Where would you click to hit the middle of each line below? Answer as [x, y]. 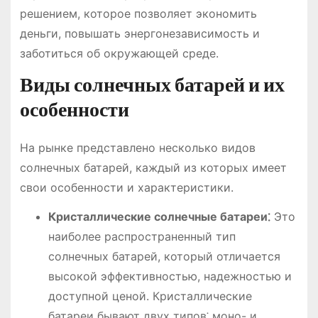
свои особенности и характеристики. [126, 188]
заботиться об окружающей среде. [119, 54]
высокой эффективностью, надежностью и [170, 276]
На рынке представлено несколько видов [137, 148]
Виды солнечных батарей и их [152, 85]
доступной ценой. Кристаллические [150, 296]
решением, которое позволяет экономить [138, 14]
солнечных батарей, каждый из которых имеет [153, 168]
